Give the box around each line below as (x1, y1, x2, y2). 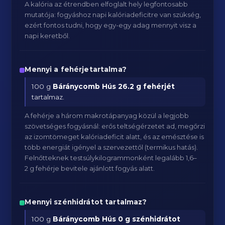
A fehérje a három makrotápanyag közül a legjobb (25, 111, 189, 120)
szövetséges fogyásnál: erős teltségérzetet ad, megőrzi (25, 122, 205, 130)
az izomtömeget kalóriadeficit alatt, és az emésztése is (25, 133, 204, 141)
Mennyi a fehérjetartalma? (25, 65, 127, 73)
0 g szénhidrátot (118, 215, 181, 223)
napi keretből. (25, 32, 70, 40)
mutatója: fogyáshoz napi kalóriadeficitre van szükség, (25, 11, 201, 19)
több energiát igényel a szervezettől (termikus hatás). (25, 143, 198, 151)
